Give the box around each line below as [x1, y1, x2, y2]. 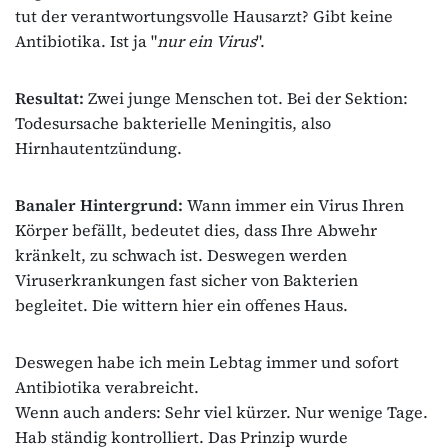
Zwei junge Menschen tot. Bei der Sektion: [84, 86, 408, 109]
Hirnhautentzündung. [15, 136, 182, 159]
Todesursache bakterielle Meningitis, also [15, 111, 331, 134]
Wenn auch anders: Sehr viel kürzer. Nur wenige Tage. [15, 400, 428, 423]
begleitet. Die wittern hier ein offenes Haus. [15, 293, 348, 316]
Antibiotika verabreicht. [15, 375, 199, 398]
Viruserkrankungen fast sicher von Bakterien [15, 268, 358, 291]
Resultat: [15, 86, 84, 109]
